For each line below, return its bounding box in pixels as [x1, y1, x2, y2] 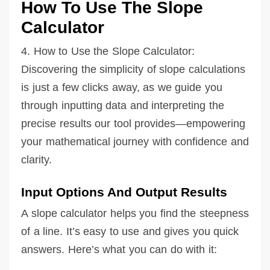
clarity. [21, 153, 52, 166]
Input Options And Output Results [21, 184, 227, 199]
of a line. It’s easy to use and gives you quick [21, 225, 239, 237]
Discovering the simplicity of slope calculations [21, 63, 245, 75]
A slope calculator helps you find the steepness [21, 207, 249, 219]
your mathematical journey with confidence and [21, 135, 249, 148]
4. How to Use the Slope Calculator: [21, 45, 195, 57]
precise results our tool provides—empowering [21, 117, 245, 130]
